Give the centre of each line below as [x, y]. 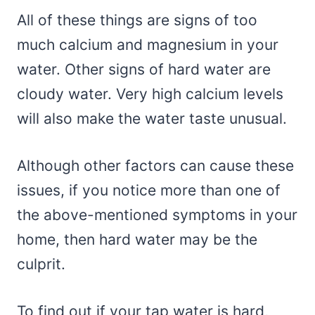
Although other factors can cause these [155, 166]
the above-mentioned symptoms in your [157, 215]
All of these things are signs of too [137, 20]
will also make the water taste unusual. [152, 119]
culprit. [41, 264]
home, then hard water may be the [137, 240]
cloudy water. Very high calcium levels [150, 94]
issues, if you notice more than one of [149, 191]
